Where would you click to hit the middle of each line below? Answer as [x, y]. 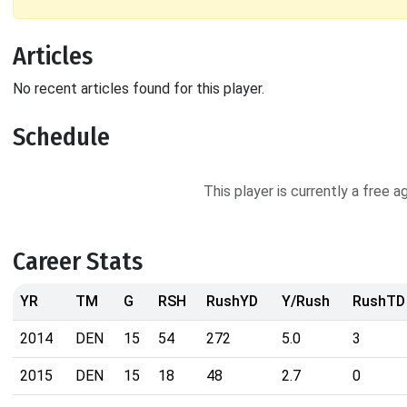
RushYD [232, 302]
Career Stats [78, 262]
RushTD [379, 302]
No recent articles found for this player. [139, 89]
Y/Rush [306, 302]
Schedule [61, 137]
